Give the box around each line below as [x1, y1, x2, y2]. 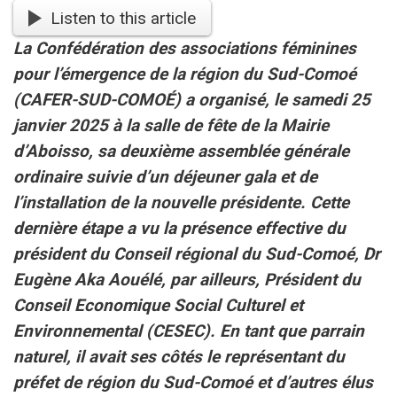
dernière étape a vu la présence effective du [13, 218, 346, 239]
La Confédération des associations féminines [13, 38, 356, 59]
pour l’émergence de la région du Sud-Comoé [13, 64, 356, 85]
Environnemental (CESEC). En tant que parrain [13, 321, 364, 342]
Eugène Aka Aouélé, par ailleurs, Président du [13, 269, 361, 291]
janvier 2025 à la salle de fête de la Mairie [13, 115, 329, 136]
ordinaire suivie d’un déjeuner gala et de [13, 167, 317, 188]
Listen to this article [50, 7, 196, 28]
